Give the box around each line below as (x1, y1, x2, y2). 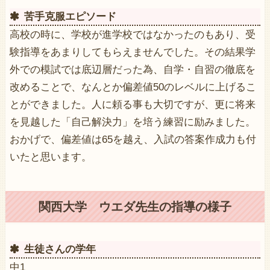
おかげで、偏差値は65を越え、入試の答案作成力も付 (9, 134, 256, 145)
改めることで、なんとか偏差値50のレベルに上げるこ (9, 81, 256, 93)
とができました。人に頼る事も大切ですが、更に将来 (9, 99, 256, 110)
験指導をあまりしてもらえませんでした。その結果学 (9, 46, 256, 58)
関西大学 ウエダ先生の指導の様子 (38, 200, 231, 214)
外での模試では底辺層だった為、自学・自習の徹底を (9, 64, 256, 75)
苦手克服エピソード (24, 11, 117, 22)
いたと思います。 (9, 151, 92, 163)
